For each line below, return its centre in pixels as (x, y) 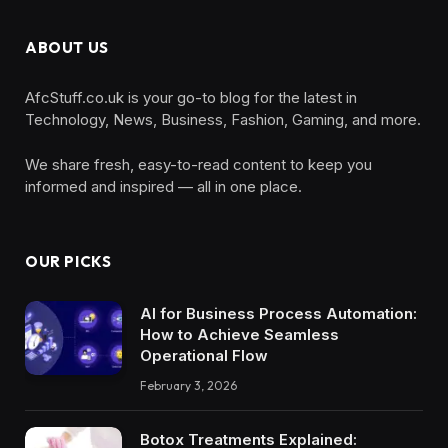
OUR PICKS (68, 261)
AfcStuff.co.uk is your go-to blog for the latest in (191, 97)
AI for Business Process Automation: (278, 313)
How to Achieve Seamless (239, 334)
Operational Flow (204, 355)
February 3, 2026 (188, 385)
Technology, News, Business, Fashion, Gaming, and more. (223, 119)
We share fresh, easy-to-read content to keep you (198, 164)
